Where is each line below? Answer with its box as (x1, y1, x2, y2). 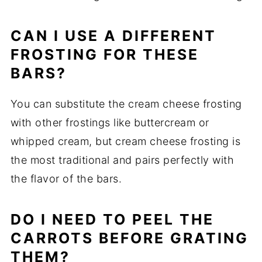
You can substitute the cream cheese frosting (10, 98, 242, 111)
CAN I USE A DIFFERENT (10, 27, 216, 45)
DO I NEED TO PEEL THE (10, 211, 214, 229)
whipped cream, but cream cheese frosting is (10, 135, 241, 148)
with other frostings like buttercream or (10, 116, 209, 129)
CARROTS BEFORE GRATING (10, 229, 249, 247)
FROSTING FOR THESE (10, 46, 199, 64)
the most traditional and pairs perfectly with (10, 154, 235, 167)
